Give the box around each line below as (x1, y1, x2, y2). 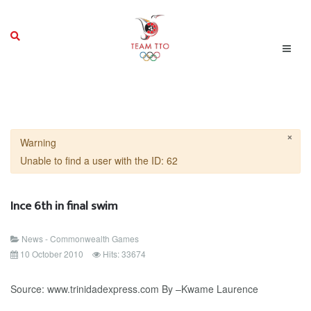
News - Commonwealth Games (22, 233, 139, 244)
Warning (19, 135, 56, 149)
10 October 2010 (20, 248, 83, 260)
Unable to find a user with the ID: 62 (19, 153, 178, 167)
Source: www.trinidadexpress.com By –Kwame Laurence (10, 282, 258, 296)
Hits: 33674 (103, 248, 146, 260)
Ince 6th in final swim (10, 196, 118, 216)
